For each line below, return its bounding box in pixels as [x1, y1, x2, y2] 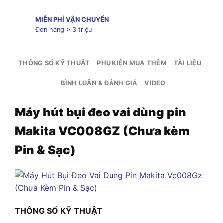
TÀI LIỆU [173, 59, 201, 67]
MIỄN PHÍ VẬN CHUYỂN [35, 16, 109, 24]
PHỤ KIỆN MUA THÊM [97, 59, 167, 67]
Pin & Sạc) [15, 142, 76, 157]
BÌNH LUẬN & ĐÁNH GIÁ [61, 79, 138, 87]
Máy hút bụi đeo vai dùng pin [15, 105, 186, 119]
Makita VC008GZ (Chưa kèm [15, 123, 190, 138]
